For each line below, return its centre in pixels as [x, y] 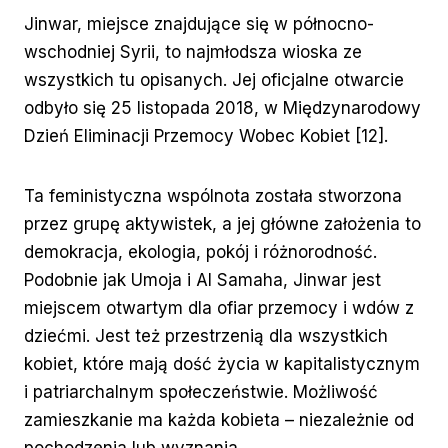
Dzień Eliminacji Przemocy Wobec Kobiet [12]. [206, 136]
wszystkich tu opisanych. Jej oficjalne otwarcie [214, 80]
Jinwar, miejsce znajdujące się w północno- [199, 24]
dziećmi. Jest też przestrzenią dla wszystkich [206, 336]
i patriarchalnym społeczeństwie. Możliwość [201, 392]
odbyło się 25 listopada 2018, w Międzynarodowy [222, 108]
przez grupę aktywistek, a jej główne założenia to [222, 224]
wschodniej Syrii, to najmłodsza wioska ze [193, 52]
